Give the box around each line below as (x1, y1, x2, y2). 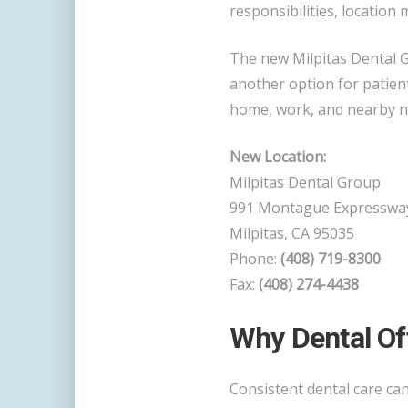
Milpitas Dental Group (229, 171, 381, 192)
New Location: (229, 146, 326, 167)
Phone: (229, 248, 280, 269)
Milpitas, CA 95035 (229, 222, 354, 243)
